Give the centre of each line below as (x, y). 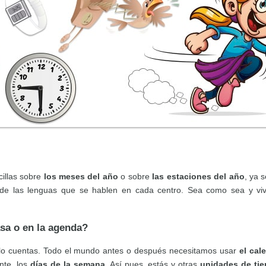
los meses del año (81, 176)
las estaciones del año (198, 176)
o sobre (135, 176)
